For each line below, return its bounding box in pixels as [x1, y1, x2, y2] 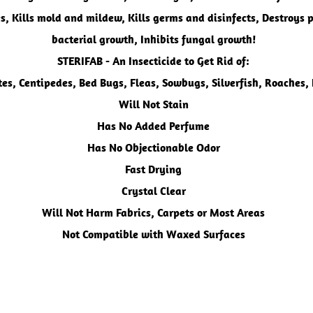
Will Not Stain [118, 97, 189, 111]
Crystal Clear [121, 184, 186, 198]
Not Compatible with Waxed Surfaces [61, 227, 245, 241]
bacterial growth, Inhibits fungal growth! [51, 32, 256, 46]
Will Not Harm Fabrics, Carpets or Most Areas [42, 205, 265, 219]
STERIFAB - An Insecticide [57, 54, 184, 68]
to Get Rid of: [184, 54, 249, 68]
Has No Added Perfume [97, 119, 210, 133]
